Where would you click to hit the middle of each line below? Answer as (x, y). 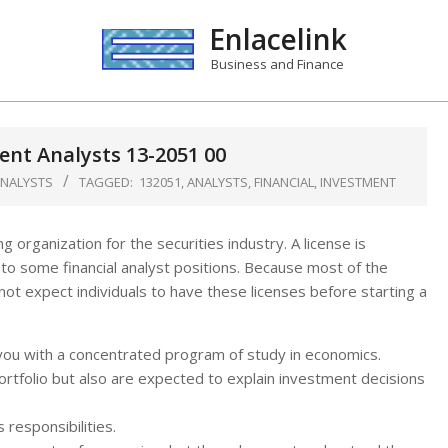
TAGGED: (106, 182)
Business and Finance (277, 64)
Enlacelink (277, 39)
